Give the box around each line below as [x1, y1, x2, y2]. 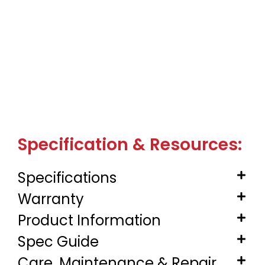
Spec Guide [18, 232, 99, 252]
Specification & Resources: [18, 133, 242, 157]
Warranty [18, 189, 84, 209]
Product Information [18, 211, 161, 231]
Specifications [18, 168, 117, 188]
